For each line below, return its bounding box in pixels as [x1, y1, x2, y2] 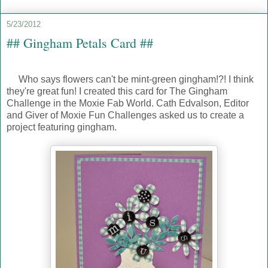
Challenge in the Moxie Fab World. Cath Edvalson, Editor [7, 98, 249, 108]
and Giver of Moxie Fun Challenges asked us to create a [7, 109, 244, 120]
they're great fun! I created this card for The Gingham [7, 86, 227, 96]
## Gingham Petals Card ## [7, 34, 153, 52]
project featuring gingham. [7, 121, 117, 132]
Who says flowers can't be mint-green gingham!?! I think [7, 74, 254, 84]
